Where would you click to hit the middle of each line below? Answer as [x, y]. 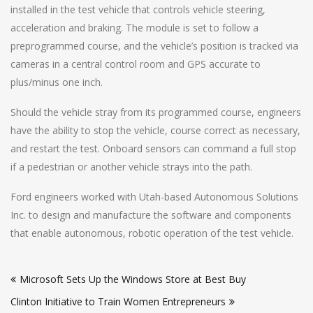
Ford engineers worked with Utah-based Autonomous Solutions [154, 196]
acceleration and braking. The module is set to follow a [134, 27]
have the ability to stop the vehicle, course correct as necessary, [155, 130]
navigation [50, 287]
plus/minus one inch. [57, 82]
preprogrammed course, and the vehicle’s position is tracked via [154, 45]
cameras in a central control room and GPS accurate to [136, 64]
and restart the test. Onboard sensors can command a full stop [153, 148]
